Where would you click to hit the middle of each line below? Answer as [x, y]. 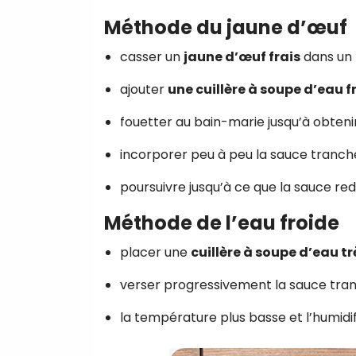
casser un [152, 56]
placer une [155, 252]
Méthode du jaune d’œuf [226, 27]
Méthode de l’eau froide [222, 222]
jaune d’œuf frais [242, 56]
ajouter [144, 89]
